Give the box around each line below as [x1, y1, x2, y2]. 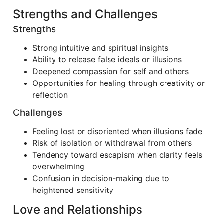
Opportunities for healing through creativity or [32, 78, 205, 88]
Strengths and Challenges [13, 7, 158, 21]
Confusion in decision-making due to [32, 173, 169, 183]
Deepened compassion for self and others [32, 66, 189, 76]
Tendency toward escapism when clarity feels [32, 150, 202, 160]
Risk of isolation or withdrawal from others [32, 138, 192, 148]
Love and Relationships [13, 202, 142, 217]
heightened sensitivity [32, 185, 113, 195]
